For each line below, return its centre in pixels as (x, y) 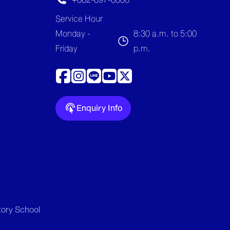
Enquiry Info (99, 108)
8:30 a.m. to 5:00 (165, 33)
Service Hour (79, 18)
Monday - (73, 33)
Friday (66, 48)
